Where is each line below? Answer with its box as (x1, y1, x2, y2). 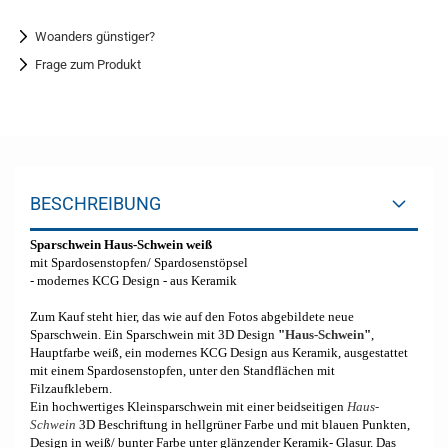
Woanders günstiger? (35, 29, 155, 44)
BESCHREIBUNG (30, 193, 161, 214)
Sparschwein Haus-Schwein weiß (30, 237, 212, 252)
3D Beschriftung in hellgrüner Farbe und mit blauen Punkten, (76, 417, 410, 432)
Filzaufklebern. (30, 381, 112, 396)
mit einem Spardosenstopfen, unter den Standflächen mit (30, 363, 335, 378)
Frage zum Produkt (35, 57, 141, 72)
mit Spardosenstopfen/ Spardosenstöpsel (30, 255, 248, 270)
